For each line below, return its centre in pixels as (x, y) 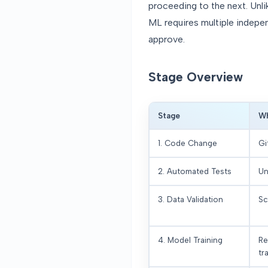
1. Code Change (188, 143)
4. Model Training (190, 240)
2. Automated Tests (195, 171)
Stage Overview (196, 77)
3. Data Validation (191, 200)
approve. (167, 39)
